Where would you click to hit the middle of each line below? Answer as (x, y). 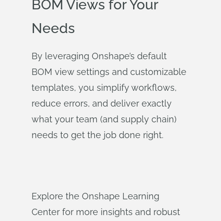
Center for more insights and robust (106, 212)
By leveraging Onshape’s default (99, 56)
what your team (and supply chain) (104, 119)
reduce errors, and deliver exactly (102, 103)
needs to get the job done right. (97, 135)
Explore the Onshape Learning (95, 196)
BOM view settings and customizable (109, 72)
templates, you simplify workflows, (104, 88)
